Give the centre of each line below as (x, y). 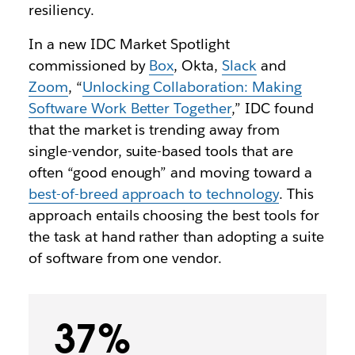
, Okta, (198, 65)
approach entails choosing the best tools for (174, 215)
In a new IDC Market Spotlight (129, 44)
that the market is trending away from (154, 130)
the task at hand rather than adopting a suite (176, 237)
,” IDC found (273, 108)
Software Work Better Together (130, 108)
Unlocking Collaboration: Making (192, 87)
